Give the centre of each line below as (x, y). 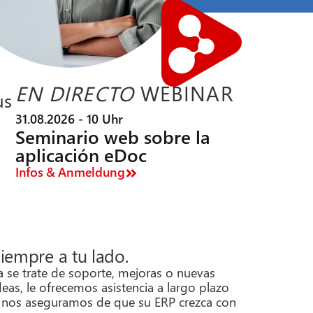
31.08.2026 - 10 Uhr (69, 119)
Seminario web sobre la (112, 137)
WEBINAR (183, 93)
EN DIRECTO (74, 93)
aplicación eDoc (81, 155)
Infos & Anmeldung (70, 172)
